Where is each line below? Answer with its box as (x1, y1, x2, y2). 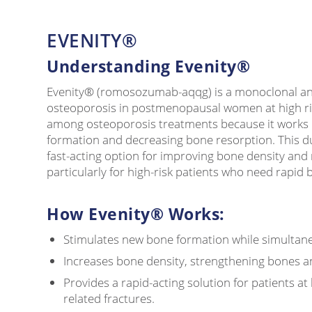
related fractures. (63, 290, 155, 306)
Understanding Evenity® (47, 55, 255, 77)
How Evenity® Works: (47, 202, 225, 225)
